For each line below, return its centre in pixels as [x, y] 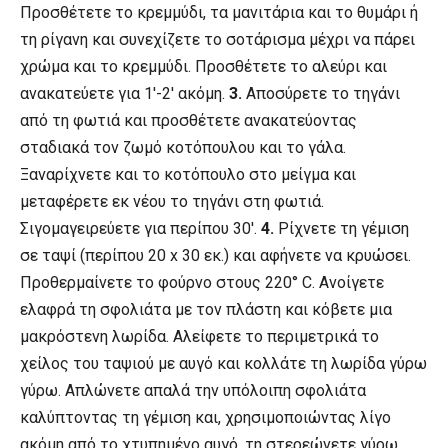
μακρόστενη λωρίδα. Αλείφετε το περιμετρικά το [199, 337]
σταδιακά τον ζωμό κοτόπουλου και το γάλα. [183, 148]
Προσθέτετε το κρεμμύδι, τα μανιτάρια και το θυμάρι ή [219, 13]
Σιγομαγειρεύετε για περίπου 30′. [140, 229]
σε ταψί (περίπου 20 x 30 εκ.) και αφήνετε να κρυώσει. [215, 256]
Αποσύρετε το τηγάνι [321, 94]
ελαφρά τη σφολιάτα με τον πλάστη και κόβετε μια [206, 310]
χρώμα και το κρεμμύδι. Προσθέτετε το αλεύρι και [203, 67]
